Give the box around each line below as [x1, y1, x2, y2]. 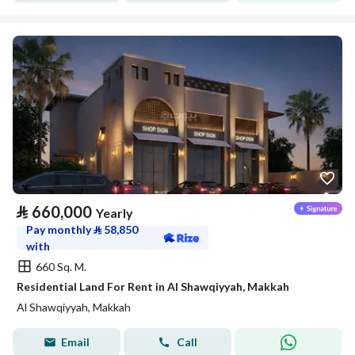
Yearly [96, 205, 133, 220]
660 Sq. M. [36, 259, 86, 273]
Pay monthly [26, 223, 94, 236]
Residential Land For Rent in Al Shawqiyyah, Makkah [17, 280, 289, 293]
